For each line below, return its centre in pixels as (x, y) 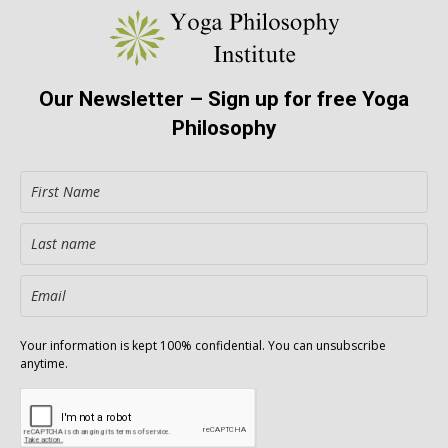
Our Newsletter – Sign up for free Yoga (224, 99)
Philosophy (224, 128)
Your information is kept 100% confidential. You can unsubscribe (203, 346)
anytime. (45, 364)
